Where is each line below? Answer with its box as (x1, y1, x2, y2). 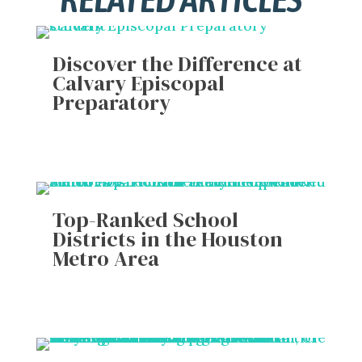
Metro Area (52, 244, 159, 274)
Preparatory (52, 88, 170, 118)
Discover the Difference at (52, 49, 302, 79)
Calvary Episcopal (52, 69, 225, 99)
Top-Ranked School (52, 205, 238, 235)
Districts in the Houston (52, 225, 283, 255)
